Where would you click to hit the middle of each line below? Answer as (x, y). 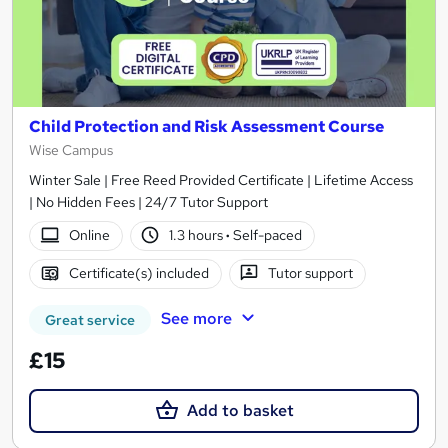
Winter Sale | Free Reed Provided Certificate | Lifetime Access (221, 179)
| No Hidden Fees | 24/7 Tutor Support (148, 201)
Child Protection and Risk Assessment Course (206, 126)
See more (196, 318)
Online (89, 235)
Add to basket (240, 410)
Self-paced (266, 235)
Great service (90, 319)
